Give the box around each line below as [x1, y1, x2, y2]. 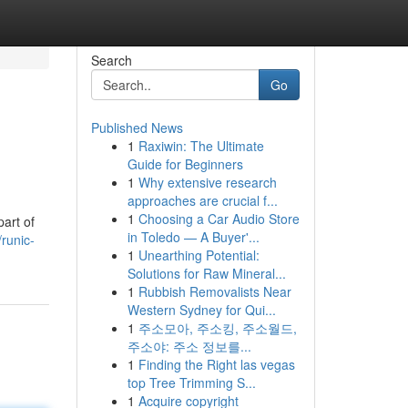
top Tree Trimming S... [127, 373, 256, 392]
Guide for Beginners [127, 155, 243, 173]
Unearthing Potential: [138, 246, 260, 264]
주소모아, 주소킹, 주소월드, [138, 319, 297, 337]
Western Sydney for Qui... [127, 301, 276, 319]
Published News [90, 118, 183, 137]
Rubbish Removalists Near [138, 282, 291, 301]
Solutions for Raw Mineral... [127, 264, 286, 282]
